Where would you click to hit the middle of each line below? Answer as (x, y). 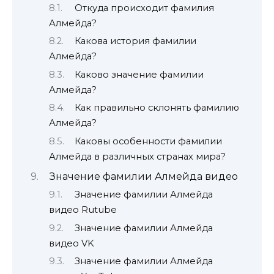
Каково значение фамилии (139, 74)
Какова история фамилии (135, 41)
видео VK (72, 243)
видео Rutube (83, 210)
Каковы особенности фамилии (148, 141)
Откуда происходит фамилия (144, 8)
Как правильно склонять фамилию (157, 108)
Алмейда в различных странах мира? (137, 156)
